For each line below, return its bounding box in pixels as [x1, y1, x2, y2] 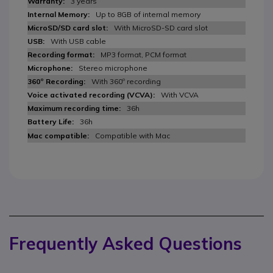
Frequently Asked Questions [9, 233, 242, 254]
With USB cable [51, 37, 106, 46]
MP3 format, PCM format [101, 50, 186, 59]
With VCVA [161, 90, 199, 99]
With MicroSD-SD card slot [114, 23, 208, 32]
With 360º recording [91, 77, 161, 86]
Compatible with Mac [95, 131, 170, 140]
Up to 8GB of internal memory [96, 10, 200, 19]
